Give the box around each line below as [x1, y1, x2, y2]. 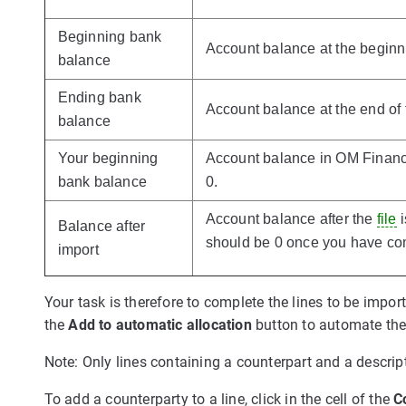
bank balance [57, 173, 147, 189]
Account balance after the [205, 210, 377, 227]
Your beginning [57, 150, 159, 166]
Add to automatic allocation [68, 315, 252, 333]
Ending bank [57, 89, 141, 105]
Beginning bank [57, 28, 162, 44]
